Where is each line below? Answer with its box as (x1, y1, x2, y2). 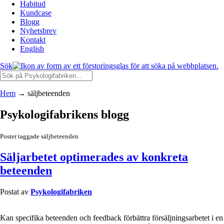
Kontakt (20, 35, 45, 44)
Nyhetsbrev (20, 26, 56, 35)
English (20, 44, 44, 53)
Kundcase (20, 8, 51, 17)
